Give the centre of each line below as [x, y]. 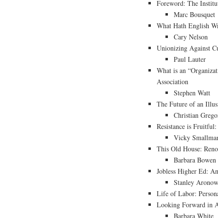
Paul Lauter [190, 59]
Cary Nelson [191, 37]
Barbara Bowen [195, 160]
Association [173, 82]
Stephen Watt [192, 93]
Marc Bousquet [194, 15]
